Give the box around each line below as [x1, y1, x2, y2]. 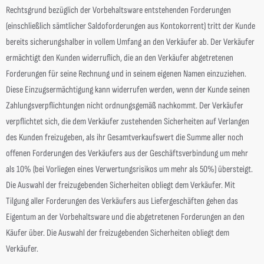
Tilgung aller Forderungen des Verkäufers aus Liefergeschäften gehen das [6, 196, 238, 207]
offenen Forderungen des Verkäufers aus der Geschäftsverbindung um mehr [6, 148, 248, 159]
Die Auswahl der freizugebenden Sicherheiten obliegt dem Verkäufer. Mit [6, 180, 235, 191]
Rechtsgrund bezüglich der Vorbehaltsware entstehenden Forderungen [6, 5, 231, 16]
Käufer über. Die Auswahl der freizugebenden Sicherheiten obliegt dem [6, 227, 229, 239]
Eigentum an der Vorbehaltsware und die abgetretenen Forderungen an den [6, 212, 245, 223]
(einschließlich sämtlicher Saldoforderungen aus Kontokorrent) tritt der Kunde [6, 21, 255, 32]
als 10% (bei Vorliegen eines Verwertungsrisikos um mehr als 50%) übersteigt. [6, 164, 253, 175]
